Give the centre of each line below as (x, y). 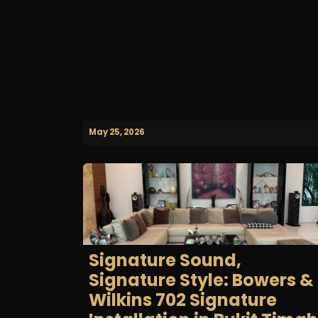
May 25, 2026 (117, 132)
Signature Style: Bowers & (201, 280)
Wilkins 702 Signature (183, 300)
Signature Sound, (165, 261)
